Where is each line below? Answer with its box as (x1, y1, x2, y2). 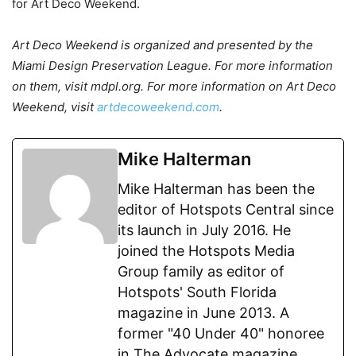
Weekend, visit (12, 99, 97, 114)
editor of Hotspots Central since (118, 200, 334, 218)
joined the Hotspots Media (118, 242, 295, 259)
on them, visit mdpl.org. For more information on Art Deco (12, 78, 336, 94)
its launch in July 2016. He (118, 221, 291, 238)
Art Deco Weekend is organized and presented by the (12, 37, 313, 52)
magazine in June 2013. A (118, 304, 289, 321)
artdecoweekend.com (97, 99, 219, 114)
